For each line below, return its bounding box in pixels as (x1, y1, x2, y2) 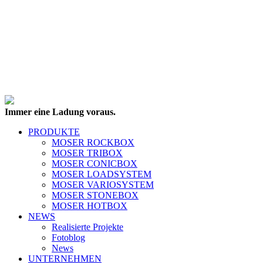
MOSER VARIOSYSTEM (52, 180, 154, 190)
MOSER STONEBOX (52, 190, 139, 200)
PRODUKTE (28, 127, 80, 137)
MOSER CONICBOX (52, 159, 137, 168)
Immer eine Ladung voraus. (5, 107, 116, 117)
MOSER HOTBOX (52, 201, 127, 211)
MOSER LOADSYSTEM (52, 169, 151, 179)
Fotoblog (52, 232, 85, 242)
